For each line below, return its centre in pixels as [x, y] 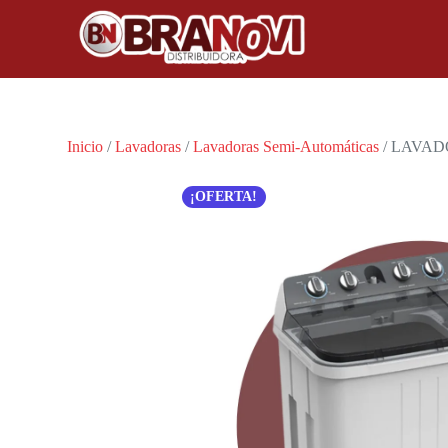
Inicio [85, 146]
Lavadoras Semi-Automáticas [286, 146]
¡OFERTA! [224, 196]
